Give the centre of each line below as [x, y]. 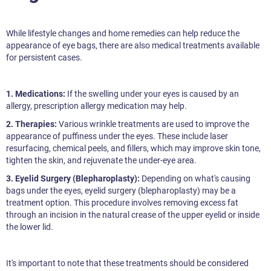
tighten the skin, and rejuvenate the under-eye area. [101, 161]
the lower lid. [30, 227]
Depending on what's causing [196, 179]
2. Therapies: [32, 124]
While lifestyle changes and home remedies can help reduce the [123, 34]
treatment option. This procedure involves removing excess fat [122, 203]
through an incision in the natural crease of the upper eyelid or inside [133, 215]
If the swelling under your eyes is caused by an [153, 94]
